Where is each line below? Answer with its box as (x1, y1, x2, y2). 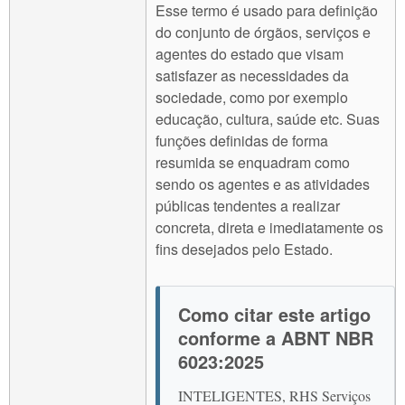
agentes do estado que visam (155, 43, 344, 65)
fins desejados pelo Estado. (155, 239, 333, 260)
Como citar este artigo (178, 301, 371, 328)
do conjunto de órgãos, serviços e (155, 22, 371, 43)
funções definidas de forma (155, 130, 328, 152)
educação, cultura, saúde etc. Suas (155, 108, 380, 130)
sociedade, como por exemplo (155, 87, 348, 108)
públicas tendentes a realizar (155, 195, 340, 217)
